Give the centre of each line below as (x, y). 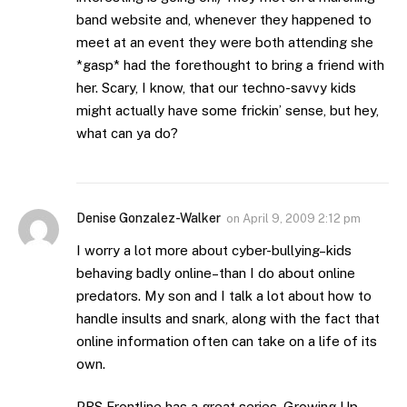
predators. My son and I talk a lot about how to (224, 295)
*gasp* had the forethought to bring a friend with (230, 65)
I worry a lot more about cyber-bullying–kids (214, 250)
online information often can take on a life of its (227, 341)
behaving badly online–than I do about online (216, 273)
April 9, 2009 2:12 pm (302, 218)
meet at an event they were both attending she (225, 42)
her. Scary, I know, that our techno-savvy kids (216, 87)
